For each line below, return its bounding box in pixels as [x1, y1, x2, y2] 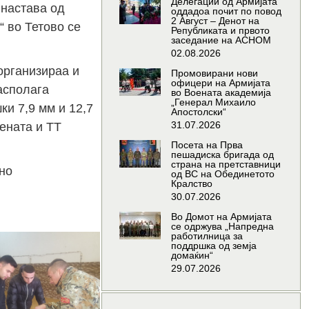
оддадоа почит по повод [170, 6, 281, 17]
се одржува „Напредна [170, 221, 274, 232]
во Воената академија [170, 87, 271, 99]
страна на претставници [170, 159, 281, 170]
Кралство [170, 178, 212, 190]
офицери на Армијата [170, 77, 270, 89]
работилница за [170, 230, 243, 242]
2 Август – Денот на [170, 15, 259, 27]
